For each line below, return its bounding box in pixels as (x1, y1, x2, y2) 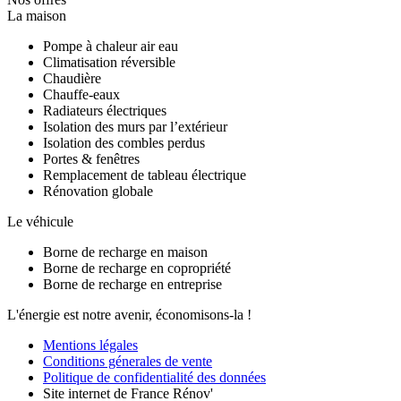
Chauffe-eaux (43, 86, 120, 102)
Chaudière (43, 70, 101, 86)
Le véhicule (7, 213, 73, 229)
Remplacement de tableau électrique (43, 166, 246, 183)
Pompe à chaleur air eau (43, 38, 178, 54)
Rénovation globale (43, 183, 153, 199)
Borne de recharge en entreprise (43, 276, 222, 292)
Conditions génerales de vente (43, 353, 212, 369)
